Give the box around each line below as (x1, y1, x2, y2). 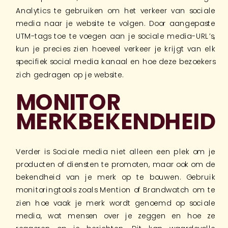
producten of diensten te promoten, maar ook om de (15, 159, 215, 170)
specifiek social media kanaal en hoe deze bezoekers (15, 56, 215, 67)
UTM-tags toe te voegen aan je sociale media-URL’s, (15, 31, 215, 42)
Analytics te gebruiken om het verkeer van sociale (15, 5, 215, 16)
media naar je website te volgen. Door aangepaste (15, 17, 215, 28)
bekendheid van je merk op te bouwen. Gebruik (15, 172, 215, 183)
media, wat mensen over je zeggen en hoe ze (15, 210, 215, 221)
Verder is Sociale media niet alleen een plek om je (15, 146, 215, 157)
